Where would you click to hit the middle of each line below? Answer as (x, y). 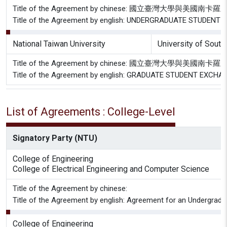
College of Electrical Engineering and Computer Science (111, 169)
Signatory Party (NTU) (55, 138)
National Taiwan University (59, 44)
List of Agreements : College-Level (91, 112)
